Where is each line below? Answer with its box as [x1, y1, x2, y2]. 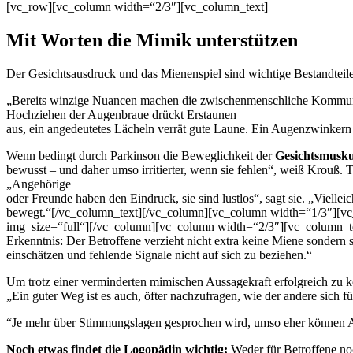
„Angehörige [6, 176, 71, 191]
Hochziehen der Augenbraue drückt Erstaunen [6, 107, 236, 121]
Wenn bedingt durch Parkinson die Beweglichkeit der [6, 148, 275, 162]
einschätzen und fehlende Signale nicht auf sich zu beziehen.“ [6, 247, 312, 262]
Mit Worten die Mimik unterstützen [6, 29, 298, 50]
